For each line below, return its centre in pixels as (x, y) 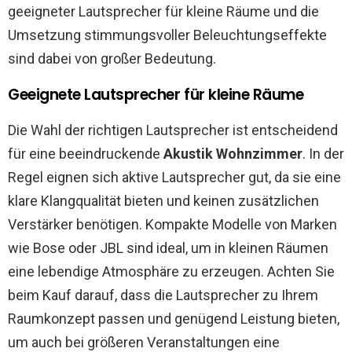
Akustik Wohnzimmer (233, 154)
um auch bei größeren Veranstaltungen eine (144, 342)
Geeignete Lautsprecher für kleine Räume (156, 95)
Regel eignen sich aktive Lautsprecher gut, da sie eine (174, 177)
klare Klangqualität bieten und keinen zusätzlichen (163, 201)
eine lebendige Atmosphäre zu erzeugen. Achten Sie (171, 271)
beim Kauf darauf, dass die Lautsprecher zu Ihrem (163, 295)
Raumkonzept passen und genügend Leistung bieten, (174, 319)
